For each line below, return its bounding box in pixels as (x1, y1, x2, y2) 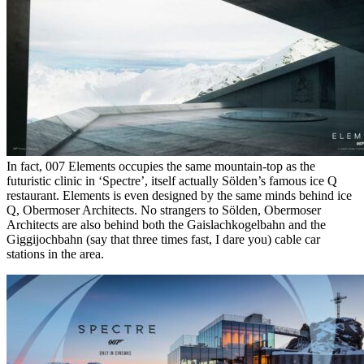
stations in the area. (6, 246, 104, 261)
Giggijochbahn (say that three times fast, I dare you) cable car (6, 232, 320, 246)
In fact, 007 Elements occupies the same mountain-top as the (6, 158, 315, 173)
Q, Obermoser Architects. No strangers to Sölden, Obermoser (6, 202, 321, 217)
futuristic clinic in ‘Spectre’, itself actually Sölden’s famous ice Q (6, 173, 337, 188)
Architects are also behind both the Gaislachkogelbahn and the (6, 217, 326, 232)
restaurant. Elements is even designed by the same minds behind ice (6, 188, 352, 202)
